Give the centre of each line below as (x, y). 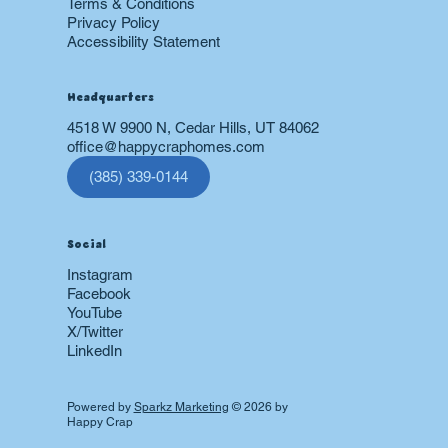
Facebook (98, 294)
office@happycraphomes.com (165, 146)
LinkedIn (94, 351)
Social (86, 245)
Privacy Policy (113, 22)
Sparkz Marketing (181, 407)
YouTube (94, 313)
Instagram (99, 275)
